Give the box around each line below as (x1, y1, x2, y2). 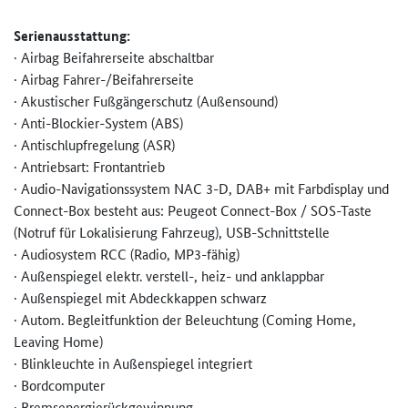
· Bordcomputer (14, 375, 105, 395)
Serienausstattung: (14, 25, 130, 46)
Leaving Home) (14, 331, 103, 352)
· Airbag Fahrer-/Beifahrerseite (14, 69, 194, 89)
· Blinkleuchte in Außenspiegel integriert (14, 353, 252, 373)
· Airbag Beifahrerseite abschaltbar (14, 47, 214, 67)
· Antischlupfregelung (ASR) (14, 135, 175, 155)
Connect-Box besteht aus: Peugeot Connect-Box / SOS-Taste (14, 200, 372, 220)
